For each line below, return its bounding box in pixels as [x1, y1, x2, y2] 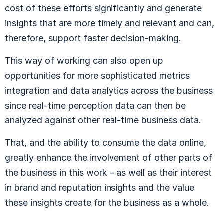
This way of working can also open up [5, 55, 163, 66]
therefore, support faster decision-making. [5, 32, 181, 43]
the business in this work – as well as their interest [5, 167, 212, 178]
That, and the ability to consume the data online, [5, 137, 206, 148]
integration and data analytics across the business [5, 85, 213, 96]
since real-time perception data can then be [5, 100, 186, 111]
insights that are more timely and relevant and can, [5, 17, 214, 28]
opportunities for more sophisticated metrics [5, 70, 190, 81]
